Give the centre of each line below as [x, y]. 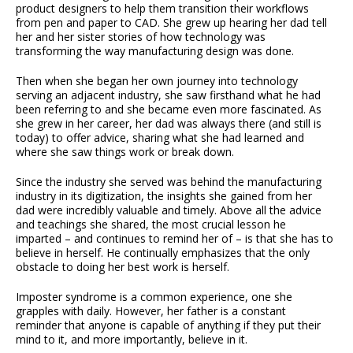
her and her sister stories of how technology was [141, 37]
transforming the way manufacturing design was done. [155, 51]
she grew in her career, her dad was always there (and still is [169, 124]
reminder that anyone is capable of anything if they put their [168, 325]
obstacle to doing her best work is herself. [123, 267]
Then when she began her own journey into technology [157, 81]
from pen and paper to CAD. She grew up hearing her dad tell [171, 23]
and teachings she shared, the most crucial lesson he [151, 225]
